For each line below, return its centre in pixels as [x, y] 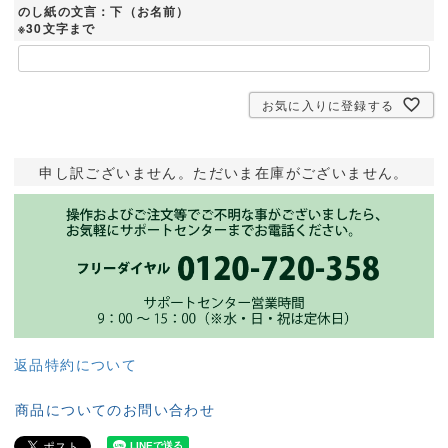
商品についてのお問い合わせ [115, 409]
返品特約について [76, 364]
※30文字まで [57, 27]
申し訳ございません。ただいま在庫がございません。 [224, 171]
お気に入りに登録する [328, 104]
